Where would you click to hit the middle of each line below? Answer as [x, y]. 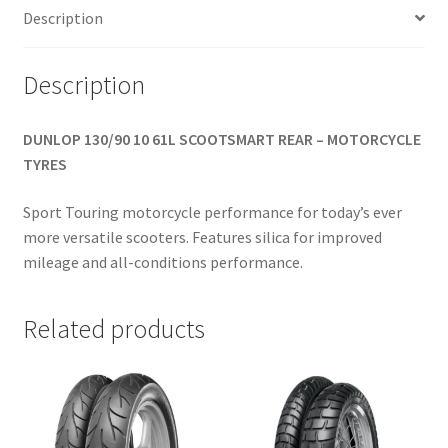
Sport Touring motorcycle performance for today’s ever [212, 211]
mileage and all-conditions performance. [162, 261]
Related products [113, 328]
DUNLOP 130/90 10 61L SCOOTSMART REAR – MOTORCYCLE [221, 139]
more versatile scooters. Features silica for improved [202, 236]
